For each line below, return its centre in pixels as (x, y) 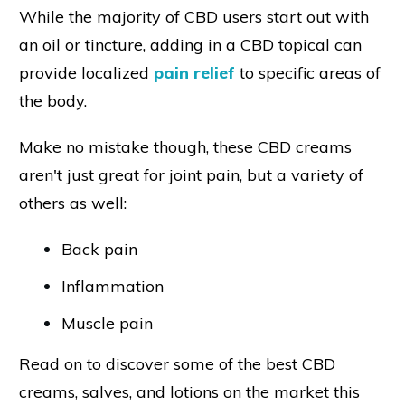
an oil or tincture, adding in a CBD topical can (190, 44)
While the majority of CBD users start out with (194, 16)
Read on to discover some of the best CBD (177, 363)
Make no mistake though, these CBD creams (185, 146)
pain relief (194, 72)
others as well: (73, 202)
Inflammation (113, 286)
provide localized (86, 72)
